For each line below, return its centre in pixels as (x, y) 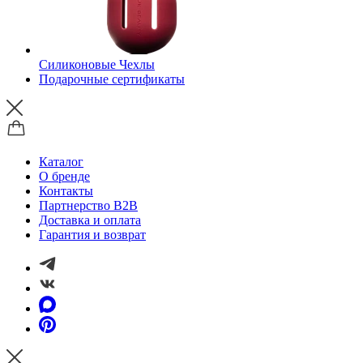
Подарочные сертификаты (112, 79)
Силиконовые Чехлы (97, 64)
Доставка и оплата (90, 220)
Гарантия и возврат (92, 235)
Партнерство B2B (88, 205)
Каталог (61, 162)
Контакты (66, 191)
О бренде (64, 176)
